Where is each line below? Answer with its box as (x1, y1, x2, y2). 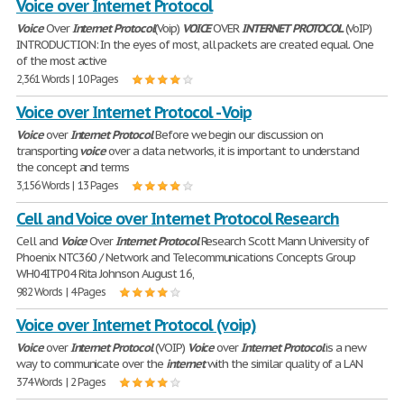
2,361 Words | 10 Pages (16, 72, 119, 86)
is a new (323, 340, 367, 355)
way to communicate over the (16, 356, 166, 372)
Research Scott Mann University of (197, 234, 370, 249)
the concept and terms (16, 160, 130, 175)
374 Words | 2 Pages (16, 375, 106, 389)
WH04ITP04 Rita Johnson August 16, (16, 266, 194, 281)
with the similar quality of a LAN (204, 356, 363, 372)
